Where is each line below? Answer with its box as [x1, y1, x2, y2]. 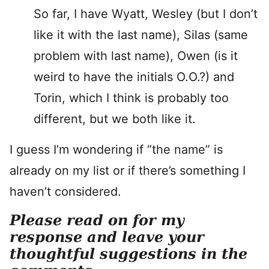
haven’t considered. [10, 184, 121, 199]
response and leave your [10, 228, 204, 246]
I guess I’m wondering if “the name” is [10, 142, 223, 157]
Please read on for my [10, 211, 184, 229]
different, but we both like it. [34, 112, 196, 126]
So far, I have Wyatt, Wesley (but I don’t [34, 7, 258, 21]
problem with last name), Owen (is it [34, 49, 238, 63]
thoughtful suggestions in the [10, 245, 247, 262]
